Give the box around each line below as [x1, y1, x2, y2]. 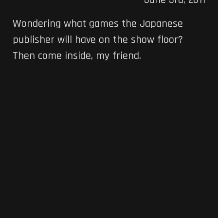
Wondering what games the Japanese [12, 17, 183, 31]
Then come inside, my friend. [12, 49, 141, 63]
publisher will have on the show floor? [12, 33, 183, 47]
